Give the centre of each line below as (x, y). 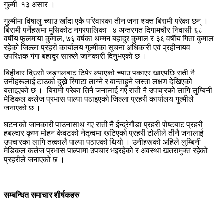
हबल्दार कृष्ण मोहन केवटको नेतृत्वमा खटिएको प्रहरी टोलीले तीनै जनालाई (104, 133)
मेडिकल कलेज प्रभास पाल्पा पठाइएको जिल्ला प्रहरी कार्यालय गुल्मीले (99, 99)
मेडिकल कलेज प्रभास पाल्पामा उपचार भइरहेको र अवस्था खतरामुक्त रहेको (106, 151)
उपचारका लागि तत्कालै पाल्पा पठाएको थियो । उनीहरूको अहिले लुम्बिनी (102, 142)
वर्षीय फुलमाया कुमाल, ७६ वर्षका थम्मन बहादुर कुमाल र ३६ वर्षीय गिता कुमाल (109, 39)
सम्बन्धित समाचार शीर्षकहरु (42, 195)
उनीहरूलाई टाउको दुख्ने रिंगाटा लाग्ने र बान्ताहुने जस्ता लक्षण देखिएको (98, 82)
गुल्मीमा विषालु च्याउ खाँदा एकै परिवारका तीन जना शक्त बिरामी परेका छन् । (106, 21)
